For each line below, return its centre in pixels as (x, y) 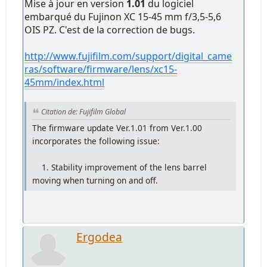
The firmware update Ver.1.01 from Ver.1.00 (117, 128)
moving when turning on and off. (95, 180)
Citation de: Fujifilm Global (84, 112)
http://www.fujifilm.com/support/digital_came (128, 56)
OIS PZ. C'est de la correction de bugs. (110, 30)
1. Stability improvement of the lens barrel (120, 167)
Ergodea (100, 237)
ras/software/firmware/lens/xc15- (101, 69)
